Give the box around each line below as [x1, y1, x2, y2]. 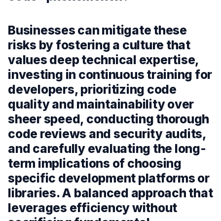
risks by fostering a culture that [8, 37, 190, 53]
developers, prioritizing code [8, 82, 177, 97]
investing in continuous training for [8, 67, 213, 82]
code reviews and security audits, [8, 126, 206, 142]
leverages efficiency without [8, 200, 178, 216]
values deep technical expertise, [8, 52, 199, 68]
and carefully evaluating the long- [8, 141, 206, 156]
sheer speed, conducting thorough [8, 111, 210, 127]
